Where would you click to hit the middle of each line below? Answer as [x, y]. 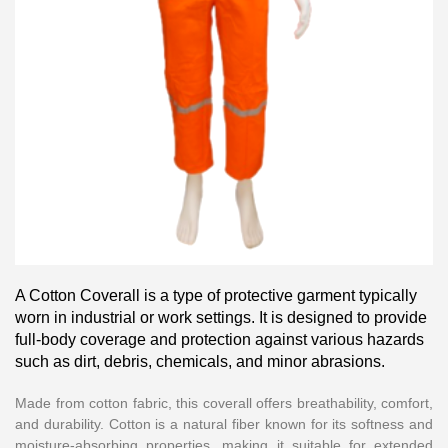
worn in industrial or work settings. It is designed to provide [221, 318]
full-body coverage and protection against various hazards [219, 340]
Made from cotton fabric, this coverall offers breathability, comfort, [224, 403]
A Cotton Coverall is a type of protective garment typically [216, 296]
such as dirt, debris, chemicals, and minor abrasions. [200, 362]
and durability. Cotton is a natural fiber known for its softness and [224, 424]
